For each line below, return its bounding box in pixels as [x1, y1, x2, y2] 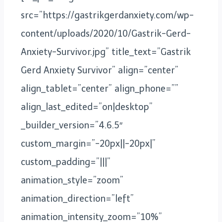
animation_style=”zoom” [21, 174, 123, 186]
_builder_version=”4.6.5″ [21, 119, 122, 131]
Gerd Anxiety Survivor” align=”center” [21, 64, 178, 76]
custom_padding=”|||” [21, 156, 111, 167]
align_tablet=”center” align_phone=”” [21, 83, 178, 94]
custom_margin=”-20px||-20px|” [21, 138, 156, 149]
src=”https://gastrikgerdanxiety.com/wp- [21, 9, 194, 21]
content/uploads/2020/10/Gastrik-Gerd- [21, 28, 191, 39]
